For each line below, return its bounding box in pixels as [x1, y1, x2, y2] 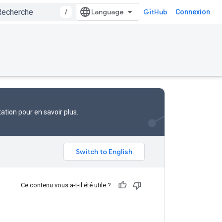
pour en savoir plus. [17, 108, 78, 116]
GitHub [143, 7, 167, 16]
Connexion [175, 8, 210, 16]
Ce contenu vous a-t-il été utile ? [21, 181, 111, 189]
